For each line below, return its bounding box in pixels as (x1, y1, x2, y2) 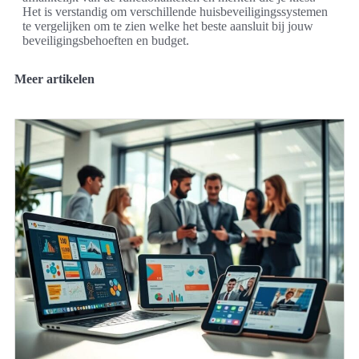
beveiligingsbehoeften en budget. (22, 34, 189, 47)
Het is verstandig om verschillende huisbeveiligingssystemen (22, 5, 328, 18)
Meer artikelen (14, 72, 95, 86)
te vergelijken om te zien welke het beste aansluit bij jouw (22, 19, 313, 33)
